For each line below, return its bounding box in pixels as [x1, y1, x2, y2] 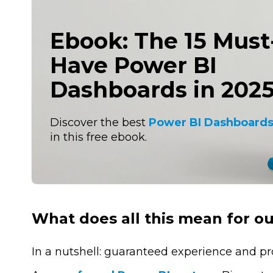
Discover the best [50, 115, 149, 129]
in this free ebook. [50, 130, 147, 144]
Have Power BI [50, 51, 217, 79]
